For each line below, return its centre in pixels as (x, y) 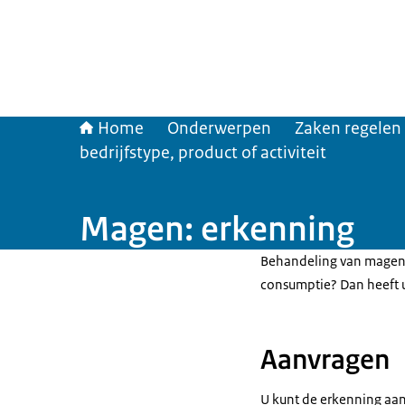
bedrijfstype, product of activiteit (203, 153)
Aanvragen (325, 360)
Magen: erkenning (217, 229)
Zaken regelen (348, 128)
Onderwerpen (219, 128)
